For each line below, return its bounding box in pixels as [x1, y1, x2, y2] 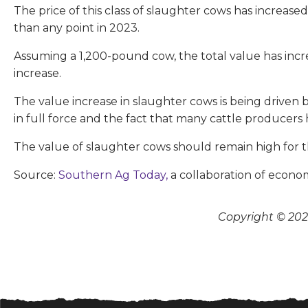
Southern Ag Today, [58, 168, 170, 181]
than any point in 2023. [14, 21, 140, 34]
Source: [14, 168, 58, 181]
